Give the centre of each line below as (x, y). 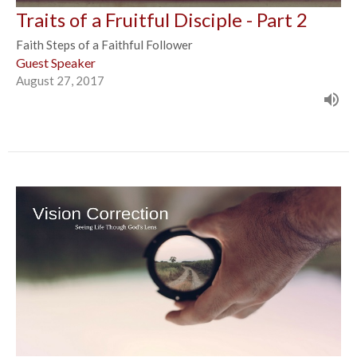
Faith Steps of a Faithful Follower (104, 44)
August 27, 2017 (60, 80)
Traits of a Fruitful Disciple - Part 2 (162, 19)
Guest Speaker (56, 62)
